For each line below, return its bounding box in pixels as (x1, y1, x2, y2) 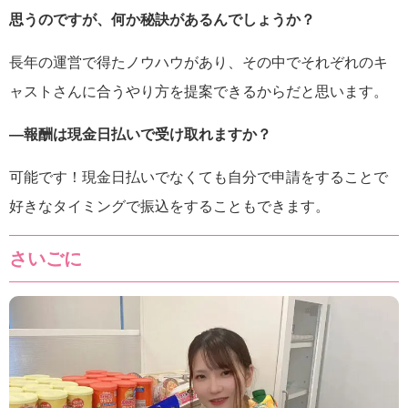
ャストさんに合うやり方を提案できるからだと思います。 (9, 83, 388, 99)
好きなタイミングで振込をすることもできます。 (9, 198, 330, 214)
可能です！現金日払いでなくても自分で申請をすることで (9, 168, 388, 185)
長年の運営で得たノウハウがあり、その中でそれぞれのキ (9, 54, 388, 70)
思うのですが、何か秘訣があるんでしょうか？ (9, 11, 315, 27)
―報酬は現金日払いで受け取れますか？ (9, 126, 271, 142)
